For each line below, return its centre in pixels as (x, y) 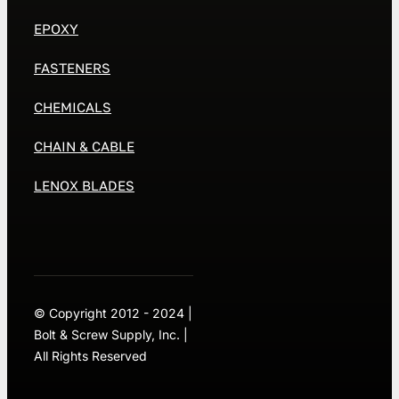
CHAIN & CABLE (84, 147)
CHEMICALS (72, 107)
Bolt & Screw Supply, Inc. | (110, 335)
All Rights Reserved (90, 356)
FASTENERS (72, 68)
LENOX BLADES (84, 186)
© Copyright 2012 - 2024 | (113, 313)
